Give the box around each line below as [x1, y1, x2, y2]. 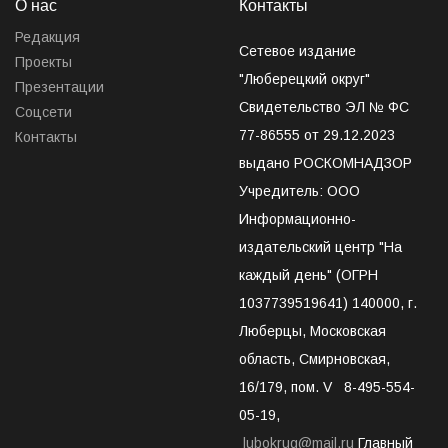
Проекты [15, 53, 72, 70]
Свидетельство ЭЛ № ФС [239, 98, 409, 115]
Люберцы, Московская [239, 322, 386, 339]
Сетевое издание [239, 42, 356, 59]
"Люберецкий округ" [239, 70, 370, 87]
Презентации [15, 78, 104, 95]
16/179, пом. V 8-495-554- [239, 378, 415, 395]
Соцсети [15, 103, 72, 120]
